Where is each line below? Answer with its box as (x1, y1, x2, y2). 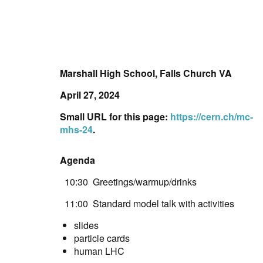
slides (74, 218, 99, 232)
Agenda (60, 153, 95, 167)
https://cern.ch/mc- (170, 110, 253, 123)
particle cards (74, 231, 130, 245)
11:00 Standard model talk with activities (60, 197, 234, 211)
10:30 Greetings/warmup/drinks (60, 175, 197, 189)
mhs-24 (60, 123, 93, 136)
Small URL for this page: (60, 110, 170, 123)
